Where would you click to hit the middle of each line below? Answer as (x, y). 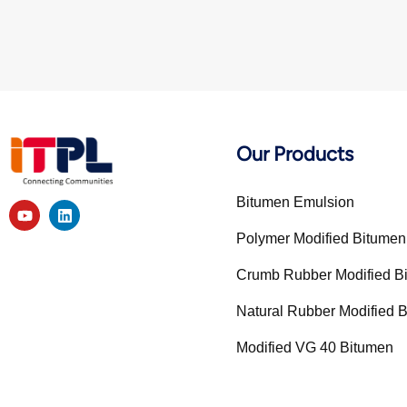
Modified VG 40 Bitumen (315, 347)
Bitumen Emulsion (295, 202)
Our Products (295, 154)
